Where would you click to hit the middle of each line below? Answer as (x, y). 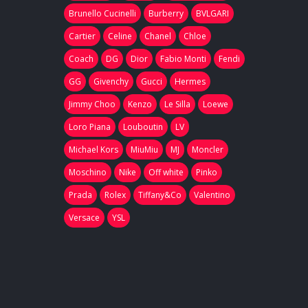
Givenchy (111, 81)
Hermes (190, 81)
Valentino (212, 195)
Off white (166, 172)
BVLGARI (212, 13)
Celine (120, 36)
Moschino (87, 172)
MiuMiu (144, 149)
